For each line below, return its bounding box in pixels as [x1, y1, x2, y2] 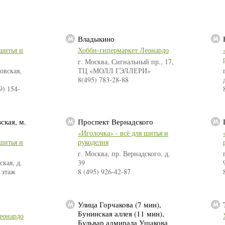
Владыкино [78, 34, 115, 44]
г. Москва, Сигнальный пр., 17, [78, 57, 174, 67]
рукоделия [78, 137, 108, 147]
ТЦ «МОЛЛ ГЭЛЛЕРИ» [78, 66, 151, 76]
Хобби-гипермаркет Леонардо [78, 45, 169, 55]
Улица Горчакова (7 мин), [78, 199, 161, 210]
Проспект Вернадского [78, 117, 153, 127]
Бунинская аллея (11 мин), [78, 208, 164, 219]
